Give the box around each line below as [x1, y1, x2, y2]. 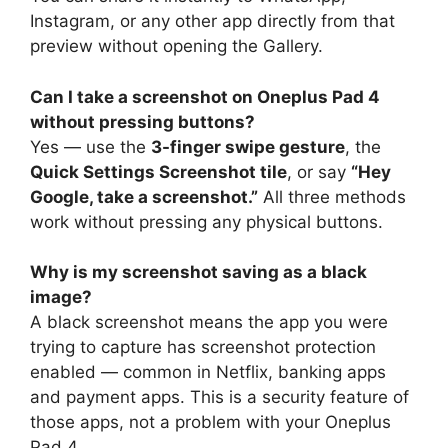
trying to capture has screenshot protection [30, 337, 376, 358]
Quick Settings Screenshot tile [30, 161, 287, 182]
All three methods [258, 186, 406, 207]
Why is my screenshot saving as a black [30, 262, 367, 283]
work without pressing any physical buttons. [30, 211, 383, 232]
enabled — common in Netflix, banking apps [30, 362, 386, 383]
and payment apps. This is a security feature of [30, 387, 409, 408]
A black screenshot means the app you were [30, 312, 388, 333]
